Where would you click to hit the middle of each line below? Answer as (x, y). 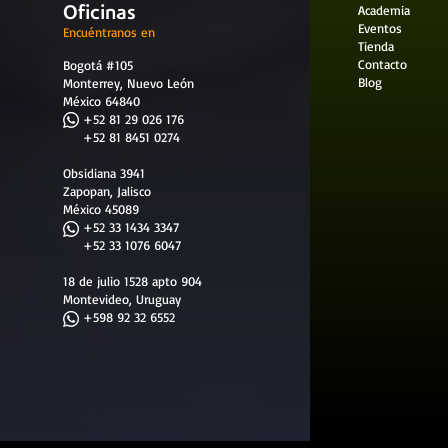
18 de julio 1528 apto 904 (132, 280)
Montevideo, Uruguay (121, 298)
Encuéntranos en (108, 31)
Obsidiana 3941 (103, 172)
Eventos (380, 27)
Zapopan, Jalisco (108, 190)
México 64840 (101, 100)
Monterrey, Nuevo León (128, 82)
